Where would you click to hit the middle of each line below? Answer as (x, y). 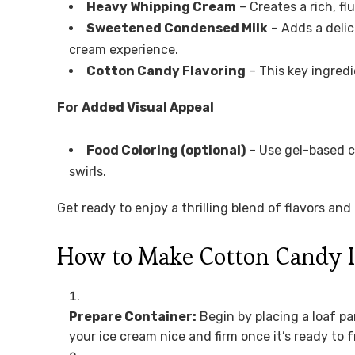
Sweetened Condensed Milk (177, 29)
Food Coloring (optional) (166, 151)
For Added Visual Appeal (136, 108)
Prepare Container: (133, 317)
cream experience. (124, 50)
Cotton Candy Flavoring (166, 71)
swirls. (88, 172)
